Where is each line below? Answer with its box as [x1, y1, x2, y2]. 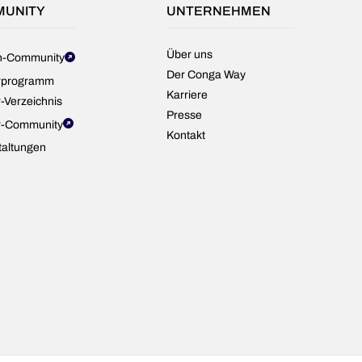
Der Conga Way [166, 69, 246, 81]
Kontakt [166, 129, 205, 141]
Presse [166, 109, 202, 121]
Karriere [166, 89, 208, 101]
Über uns [166, 48, 213, 61]
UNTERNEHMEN [166, 4, 271, 18]
